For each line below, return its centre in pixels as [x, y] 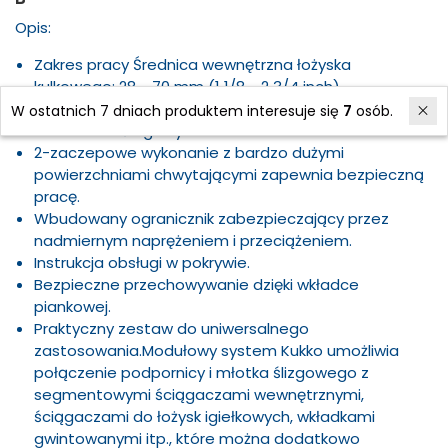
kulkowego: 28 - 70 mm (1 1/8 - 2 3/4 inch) [187, 86]
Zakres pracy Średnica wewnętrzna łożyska [192, 64]
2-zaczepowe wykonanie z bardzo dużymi [189, 152]
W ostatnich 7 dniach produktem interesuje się [177, 111]
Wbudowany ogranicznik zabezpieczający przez [211, 218]
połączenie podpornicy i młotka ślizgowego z [201, 372]
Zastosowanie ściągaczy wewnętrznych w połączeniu [233, 108]
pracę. [57, 196]
